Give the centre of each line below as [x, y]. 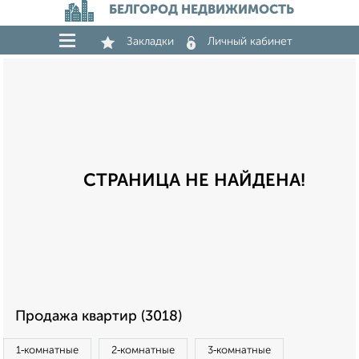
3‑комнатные [239, 351]
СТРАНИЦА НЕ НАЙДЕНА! [194, 181]
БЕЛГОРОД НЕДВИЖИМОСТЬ [202, 10]
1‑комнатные [47, 351]
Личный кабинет [250, 42]
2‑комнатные [143, 351]
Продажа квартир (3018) [99, 317]
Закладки [150, 42]
